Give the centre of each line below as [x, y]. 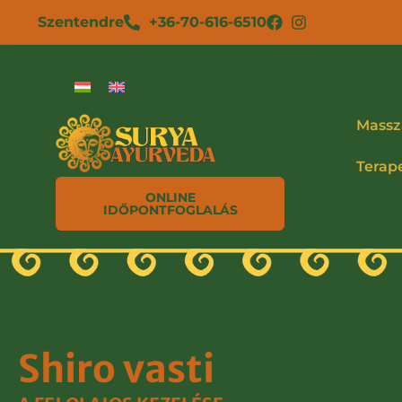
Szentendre [81, 22]
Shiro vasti [116, 369]
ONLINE [170, 197]
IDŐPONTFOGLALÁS [170, 210]
